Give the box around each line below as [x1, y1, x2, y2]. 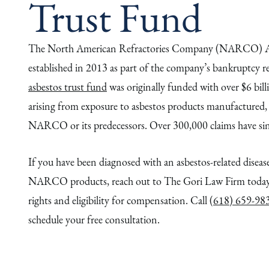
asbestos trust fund [28, 80, 107, 94]
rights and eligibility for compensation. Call [28, 193, 210, 207]
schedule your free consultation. [28, 212, 160, 226]
